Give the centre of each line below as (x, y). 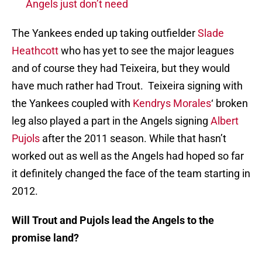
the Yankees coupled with (72, 104)
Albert (225, 121)
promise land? (45, 238)
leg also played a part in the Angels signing (111, 121)
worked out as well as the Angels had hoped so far (128, 156)
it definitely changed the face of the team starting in (131, 174)
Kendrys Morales (172, 104)
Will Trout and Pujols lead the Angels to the (113, 220)
